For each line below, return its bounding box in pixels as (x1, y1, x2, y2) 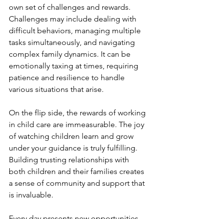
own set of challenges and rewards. (9, 2, 132, 12)
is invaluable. (9, 190, 53, 199)
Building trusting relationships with (9, 155, 131, 164)
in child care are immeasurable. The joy (9, 120, 146, 129)
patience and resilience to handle (9, 73, 127, 82)
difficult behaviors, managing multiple (9, 26, 143, 35)
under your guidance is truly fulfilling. (9, 143, 139, 153)
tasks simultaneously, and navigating (9, 38, 137, 47)
